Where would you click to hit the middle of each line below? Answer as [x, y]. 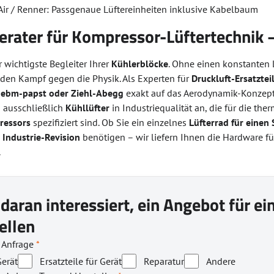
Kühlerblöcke [140, 64]
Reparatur [164, 261]
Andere [221, 261]
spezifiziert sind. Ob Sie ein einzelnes [110, 122]
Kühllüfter [88, 108]
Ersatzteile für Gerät [81, 261]
